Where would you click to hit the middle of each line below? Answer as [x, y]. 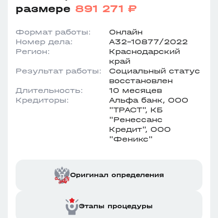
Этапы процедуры [116, 206]
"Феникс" [131, 139]
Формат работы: [53, 32]
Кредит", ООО [140, 129]
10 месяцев [136, 90]
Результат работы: [59, 71]
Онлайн [126, 32]
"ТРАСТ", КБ [136, 110]
